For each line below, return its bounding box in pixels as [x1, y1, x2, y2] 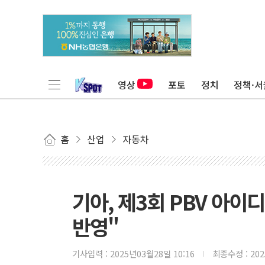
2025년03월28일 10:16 [110, 247, 195, 260]
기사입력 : [72, 247, 110, 260]
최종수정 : [212, 247, 250, 260]
